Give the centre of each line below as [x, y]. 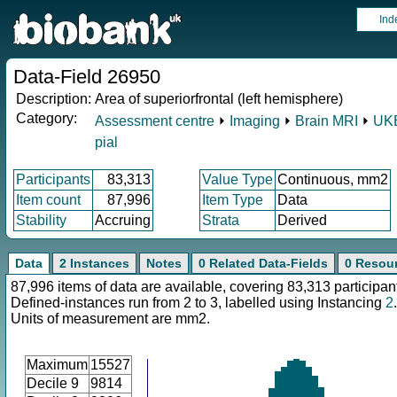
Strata [221, 220]
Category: [47, 118]
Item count [48, 200]
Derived [302, 220]
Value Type [237, 179]
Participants [53, 179]
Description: [54, 99]
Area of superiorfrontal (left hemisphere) [219, 99]
